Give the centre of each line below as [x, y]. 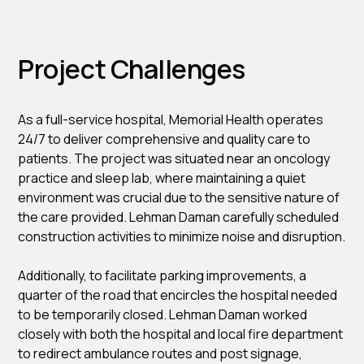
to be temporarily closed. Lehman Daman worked [163, 314]
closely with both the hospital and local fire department [181, 334]
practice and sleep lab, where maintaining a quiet [162, 178]
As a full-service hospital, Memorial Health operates [171, 119]
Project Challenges [132, 69]
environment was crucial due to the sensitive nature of [179, 197]
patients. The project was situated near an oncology [174, 158]
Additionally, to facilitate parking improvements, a [162, 275]
